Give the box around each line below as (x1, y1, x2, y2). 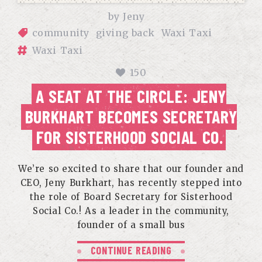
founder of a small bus (77, 219, 185, 230)
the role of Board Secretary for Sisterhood (29, 191, 233, 202)
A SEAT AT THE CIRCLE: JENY (35, 85, 227, 106)
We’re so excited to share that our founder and (18, 163, 244, 174)
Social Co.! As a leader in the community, (33, 205, 229, 216)
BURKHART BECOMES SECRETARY (25, 106, 237, 127)
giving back (95, 27, 156, 39)
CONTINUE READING (90, 244, 172, 257)
